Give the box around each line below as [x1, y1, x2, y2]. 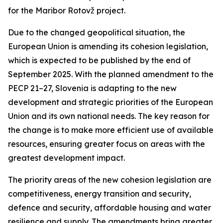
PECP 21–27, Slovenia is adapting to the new [8, 83, 177, 93]
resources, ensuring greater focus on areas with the [8, 139, 205, 149]
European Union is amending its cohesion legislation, [8, 41, 208, 51]
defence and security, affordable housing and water [8, 203, 211, 213]
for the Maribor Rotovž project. [8, 5, 125, 15]
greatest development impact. [8, 153, 125, 163]
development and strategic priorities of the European [8, 97, 213, 107]
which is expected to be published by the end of [8, 55, 191, 65]
